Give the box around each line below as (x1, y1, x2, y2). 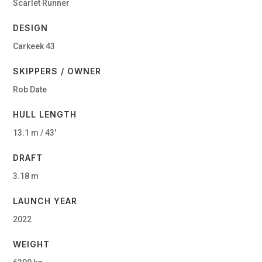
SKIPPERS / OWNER (13, 65, 102, 76)
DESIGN (13, 22, 49, 33)
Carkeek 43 (13, 41, 56, 51)
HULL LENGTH (13, 109, 77, 119)
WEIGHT (13, 239, 50, 249)
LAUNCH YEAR (13, 195, 78, 206)
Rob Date (13, 84, 47, 94)
